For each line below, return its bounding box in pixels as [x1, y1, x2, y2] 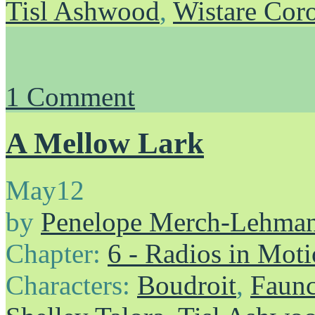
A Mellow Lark [6, 127, 204, 160]
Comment [20, 81, 135, 112]
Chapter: [6, 238, 108, 269]
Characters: [6, 270, 137, 301]
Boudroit [137, 270, 236, 301]
